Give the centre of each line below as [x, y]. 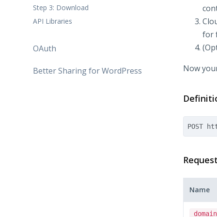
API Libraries [53, 21]
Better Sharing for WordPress [87, 71]
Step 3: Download [61, 7]
